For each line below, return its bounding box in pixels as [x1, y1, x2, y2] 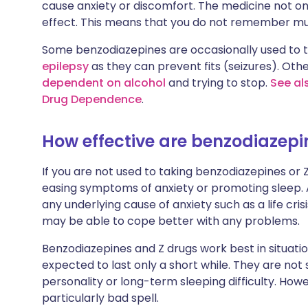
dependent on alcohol [42, 75, 166, 91]
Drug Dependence [42, 91, 142, 107]
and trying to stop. [166, 75, 270, 91]
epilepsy [42, 58, 89, 74]
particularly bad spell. [42, 290, 159, 306]
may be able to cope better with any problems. [42, 213, 300, 229]
